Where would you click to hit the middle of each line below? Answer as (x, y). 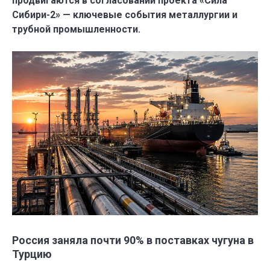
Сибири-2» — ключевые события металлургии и (125, 15)
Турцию (32, 254)
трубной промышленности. (76, 29)
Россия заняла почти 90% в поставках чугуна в (133, 240)
